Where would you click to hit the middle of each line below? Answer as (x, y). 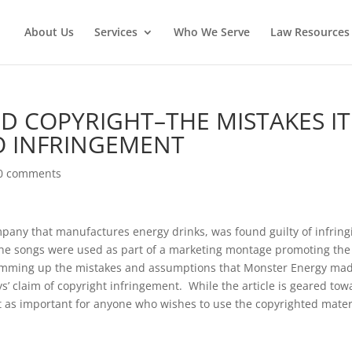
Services (115, 32)
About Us (49, 32)
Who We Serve (211, 32)
